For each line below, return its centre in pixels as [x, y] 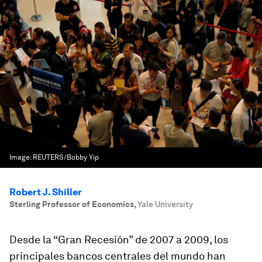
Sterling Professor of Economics [72, 204]
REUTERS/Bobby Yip [66, 157]
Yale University [165, 204]
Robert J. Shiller [46, 192]
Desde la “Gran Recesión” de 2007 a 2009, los [119, 239]
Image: [21, 157]
